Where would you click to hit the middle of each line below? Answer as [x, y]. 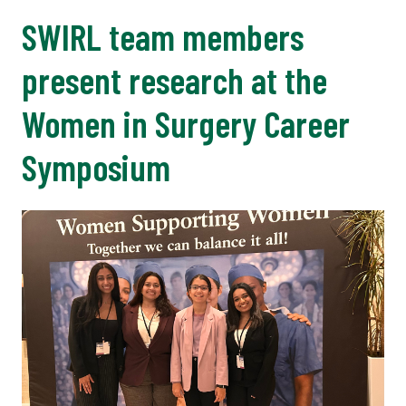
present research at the [174, 80]
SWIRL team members [163, 37]
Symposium [96, 167]
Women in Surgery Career [186, 124]
